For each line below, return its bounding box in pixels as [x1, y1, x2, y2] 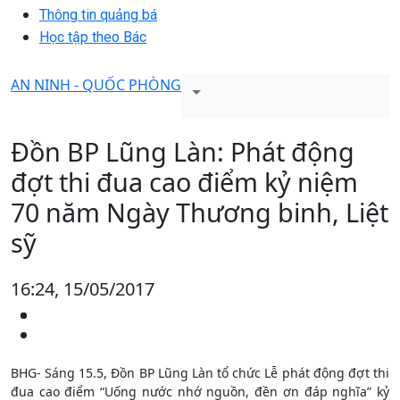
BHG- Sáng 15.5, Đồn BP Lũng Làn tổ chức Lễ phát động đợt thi [11, 363, 389, 381]
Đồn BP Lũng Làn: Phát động [11, 133, 354, 169]
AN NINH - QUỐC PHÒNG [11, 74, 181, 95]
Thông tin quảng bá [39, 5, 157, 23]
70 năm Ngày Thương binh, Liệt [11, 194, 388, 229]
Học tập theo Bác [39, 28, 146, 46]
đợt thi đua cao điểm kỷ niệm [11, 163, 358, 199]
